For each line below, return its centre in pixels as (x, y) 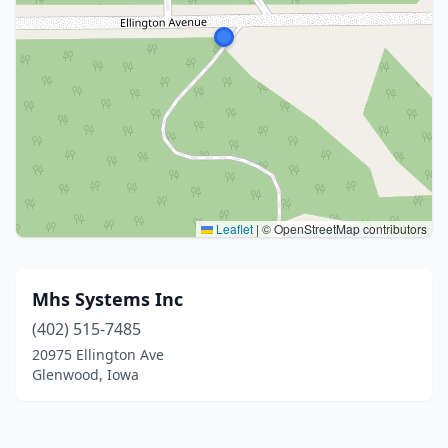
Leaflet (233, 228)
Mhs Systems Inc (107, 299)
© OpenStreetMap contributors (343, 228)
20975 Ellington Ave (98, 354)
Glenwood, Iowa (85, 374)
